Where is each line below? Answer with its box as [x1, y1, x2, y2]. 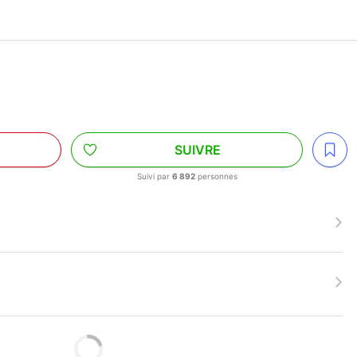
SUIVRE [174, 142, 221, 158]
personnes [194, 171, 237, 181]
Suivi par [136, 171, 172, 181]
